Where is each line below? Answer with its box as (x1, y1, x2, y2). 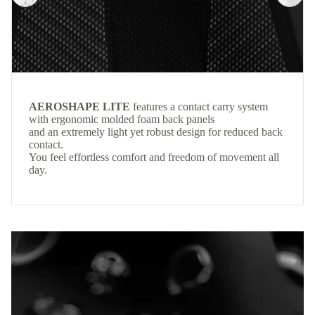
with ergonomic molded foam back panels (29, 113, 214, 126)
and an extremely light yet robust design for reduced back (29, 126, 283, 139)
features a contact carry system (130, 101, 268, 113)
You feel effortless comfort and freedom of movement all (29, 151, 279, 164)
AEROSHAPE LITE (29, 101, 130, 113)
